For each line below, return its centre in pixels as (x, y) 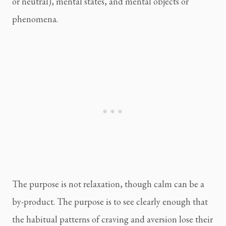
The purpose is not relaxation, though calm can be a (108, 184)
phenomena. (35, 19)
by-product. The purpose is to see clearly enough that (110, 202)
